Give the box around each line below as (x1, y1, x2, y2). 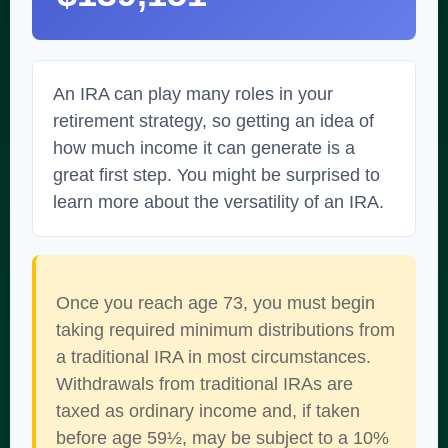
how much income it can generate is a (53, 138, 355, 158)
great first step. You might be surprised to (53, 165, 380, 185)
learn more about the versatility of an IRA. (53, 192, 384, 212)
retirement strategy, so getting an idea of (53, 111, 374, 131)
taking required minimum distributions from (56, 320, 395, 340)
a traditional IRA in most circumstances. (56, 347, 371, 367)
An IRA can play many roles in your (53, 84, 333, 104)
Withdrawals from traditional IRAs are (56, 374, 353, 394)
